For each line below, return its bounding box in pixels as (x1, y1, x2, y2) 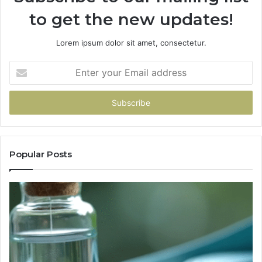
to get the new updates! (29, 9, 233, 29)
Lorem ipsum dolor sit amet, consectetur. (56, 37, 206, 47)
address (9, 98, 38, 108)
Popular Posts (9, 148, 72, 160)
